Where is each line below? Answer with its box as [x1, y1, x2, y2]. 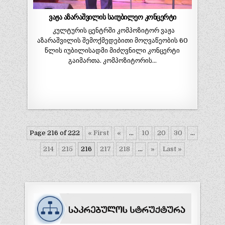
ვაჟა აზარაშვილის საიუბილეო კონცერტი [49, 13, 176, 22]
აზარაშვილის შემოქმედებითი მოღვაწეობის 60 [37, 37, 188, 45]
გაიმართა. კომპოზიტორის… [68, 57, 157, 65]
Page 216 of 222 [30, 129, 80, 137]
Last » [162, 145, 182, 153]
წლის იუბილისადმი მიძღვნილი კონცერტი [45, 47, 180, 55]
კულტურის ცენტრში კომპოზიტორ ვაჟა [50, 27, 175, 35]
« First [88, 129, 109, 137]
